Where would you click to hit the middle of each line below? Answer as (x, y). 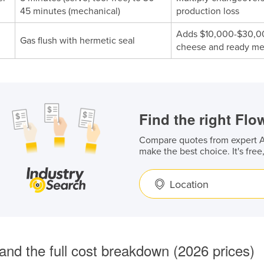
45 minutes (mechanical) (70, 11)
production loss (208, 11)
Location (189, 184)
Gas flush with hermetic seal (77, 41)
